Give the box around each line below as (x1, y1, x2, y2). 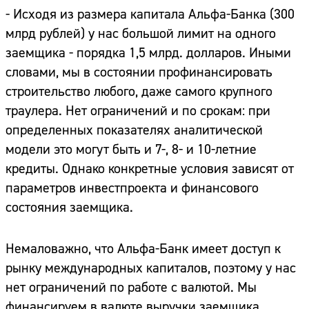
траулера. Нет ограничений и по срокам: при (6, 102, 270, 120)
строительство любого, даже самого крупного (6, 83, 272, 101)
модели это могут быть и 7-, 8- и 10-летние (6, 141, 257, 159)
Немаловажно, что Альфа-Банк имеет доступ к (6, 240, 281, 258)
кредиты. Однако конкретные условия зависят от (6, 160, 294, 178)
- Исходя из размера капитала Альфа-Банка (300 (6, 6, 295, 23)
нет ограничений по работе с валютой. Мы (6, 279, 257, 297)
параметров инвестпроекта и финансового (6, 179, 259, 197)
